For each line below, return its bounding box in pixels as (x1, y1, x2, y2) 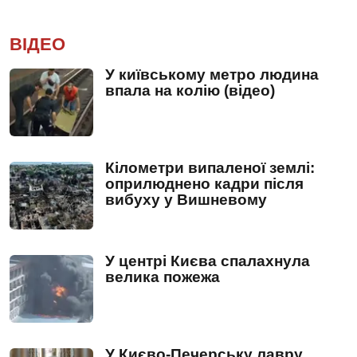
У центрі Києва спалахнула (105, 252, 310, 269)
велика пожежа (105, 268, 220, 285)
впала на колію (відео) (105, 81, 275, 99)
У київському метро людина (105, 65, 319, 83)
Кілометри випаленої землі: (105, 159, 315, 176)
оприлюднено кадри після (105, 175, 304, 192)
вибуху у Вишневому (105, 190, 267, 208)
